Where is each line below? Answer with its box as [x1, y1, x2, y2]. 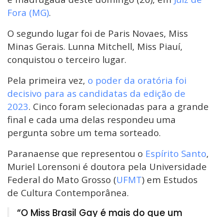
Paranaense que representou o [7, 147, 145, 160]
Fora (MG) [7, 6, 49, 19]
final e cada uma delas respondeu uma [7, 113, 176, 126]
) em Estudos [142, 173, 198, 186]
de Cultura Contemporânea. [7, 186, 129, 199]
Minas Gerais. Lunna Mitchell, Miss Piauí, [7, 40, 183, 53]
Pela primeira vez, [7, 74, 88, 87]
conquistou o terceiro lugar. [7, 53, 126, 66]
